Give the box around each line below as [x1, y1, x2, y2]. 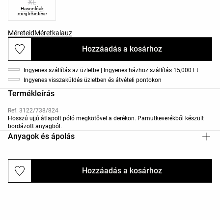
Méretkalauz [34, 28, 72, 37]
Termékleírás [8, 88, 55, 98]
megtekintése [17, 10, 47, 16]
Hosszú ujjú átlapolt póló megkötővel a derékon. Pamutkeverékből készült [8, 114, 204, 122]
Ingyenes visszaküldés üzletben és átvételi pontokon [24, 76, 162, 83]
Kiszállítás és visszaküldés [8, 167, 101, 177]
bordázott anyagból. [8, 122, 62, 130]
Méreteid [8, 28, 34, 37]
